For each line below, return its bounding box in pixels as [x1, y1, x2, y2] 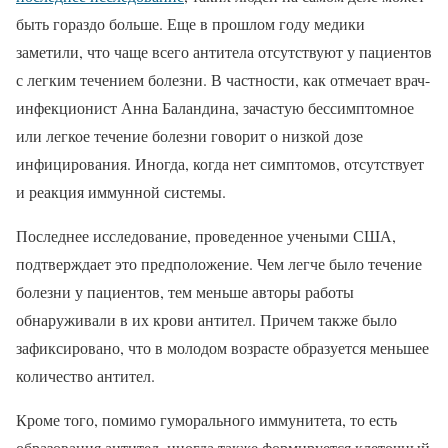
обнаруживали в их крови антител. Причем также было [16, 309, 397, 330]
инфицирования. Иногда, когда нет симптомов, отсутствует [16, 153, 424, 174]
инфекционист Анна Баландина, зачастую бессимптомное [16, 97, 414, 118]
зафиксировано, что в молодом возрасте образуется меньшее [16, 337, 429, 358]
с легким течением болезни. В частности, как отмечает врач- [16, 69, 430, 90]
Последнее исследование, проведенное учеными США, [16, 225, 396, 246]
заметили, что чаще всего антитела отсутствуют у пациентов [16, 41, 432, 62]
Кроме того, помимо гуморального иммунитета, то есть [16, 409, 397, 430]
